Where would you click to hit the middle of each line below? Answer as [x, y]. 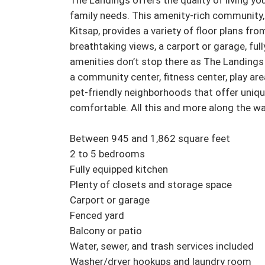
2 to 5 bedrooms [107, 154]
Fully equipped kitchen [119, 169]
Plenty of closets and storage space [151, 185]
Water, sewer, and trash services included [162, 246]
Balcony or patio [106, 231]
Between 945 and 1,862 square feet [150, 139]
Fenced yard [97, 216]
